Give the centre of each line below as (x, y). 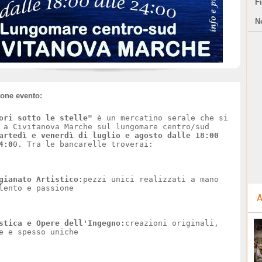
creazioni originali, (172, 223)
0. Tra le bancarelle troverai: (83, 144)
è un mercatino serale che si (160, 118)
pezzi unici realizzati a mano (151, 179)
